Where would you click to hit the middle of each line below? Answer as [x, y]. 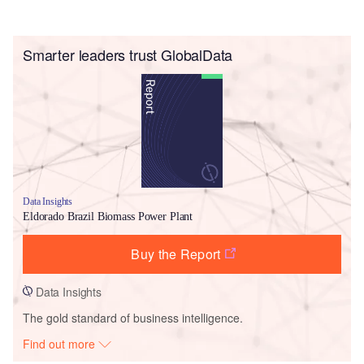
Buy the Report [176, 253]
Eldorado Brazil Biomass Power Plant [108, 216]
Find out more [61, 343]
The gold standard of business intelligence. [133, 317]
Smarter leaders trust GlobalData [128, 54]
